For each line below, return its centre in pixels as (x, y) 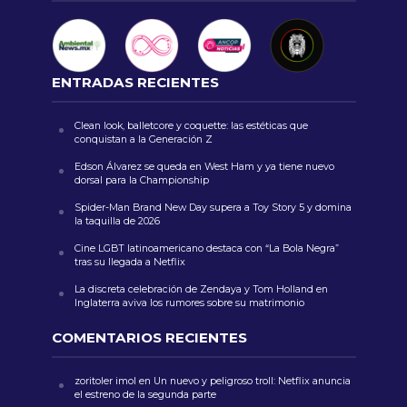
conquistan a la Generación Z (143, 139)
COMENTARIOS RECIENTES (149, 337)
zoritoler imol (105, 381)
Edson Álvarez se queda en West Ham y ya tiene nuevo (204, 166)
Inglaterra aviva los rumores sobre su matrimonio (190, 303)
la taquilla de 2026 (117, 221)
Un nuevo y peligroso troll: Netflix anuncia (252, 381)
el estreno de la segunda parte (145, 394)
